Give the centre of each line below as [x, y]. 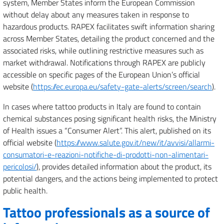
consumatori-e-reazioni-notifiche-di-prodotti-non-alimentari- [106, 154]
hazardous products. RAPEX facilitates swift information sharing [109, 26]
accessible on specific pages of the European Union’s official [101, 74]
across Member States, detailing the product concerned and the [109, 38]
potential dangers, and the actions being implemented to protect [110, 178]
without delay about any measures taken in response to [96, 14]
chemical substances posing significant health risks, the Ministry [110, 118]
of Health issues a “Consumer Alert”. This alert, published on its [107, 130]
